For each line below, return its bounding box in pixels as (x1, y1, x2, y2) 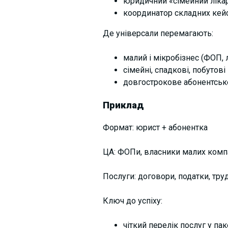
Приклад (102, 99, 144, 111)
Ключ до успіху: (102, 196, 162, 206)
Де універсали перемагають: (102, 28, 213, 38)
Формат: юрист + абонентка (102, 123, 208, 133)
